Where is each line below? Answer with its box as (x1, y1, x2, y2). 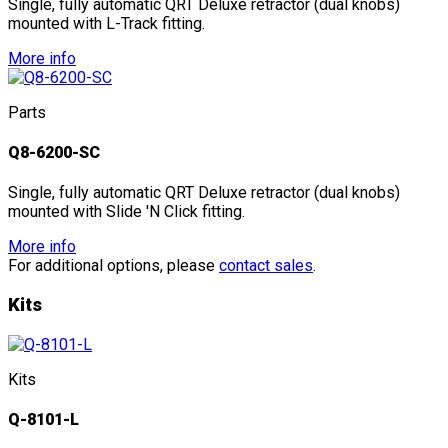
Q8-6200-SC (8, 143, 100, 163)
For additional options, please (8, 256, 219, 276)
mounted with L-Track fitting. (8, 13, 205, 33)
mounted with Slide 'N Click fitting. (8, 202, 245, 222)
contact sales (219, 256, 313, 276)
